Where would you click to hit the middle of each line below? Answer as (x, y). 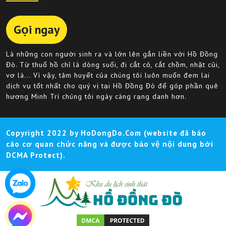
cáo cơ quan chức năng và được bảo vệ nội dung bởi (110, 144)
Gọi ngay (37, 30)
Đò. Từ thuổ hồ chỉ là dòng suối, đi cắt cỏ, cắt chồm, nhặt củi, (113, 65)
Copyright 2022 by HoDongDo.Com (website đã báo (106, 133)
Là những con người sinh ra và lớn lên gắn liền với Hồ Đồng (112, 54)
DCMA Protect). (36, 155)
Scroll (14, 166)
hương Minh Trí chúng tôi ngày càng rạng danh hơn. (96, 97)
